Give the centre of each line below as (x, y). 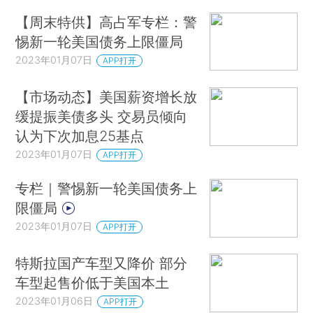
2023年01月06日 (54, 301)
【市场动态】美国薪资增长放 (107, 97)
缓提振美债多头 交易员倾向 (102, 117)
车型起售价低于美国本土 (93, 283)
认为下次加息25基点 (80, 136)
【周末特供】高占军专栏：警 (107, 22)
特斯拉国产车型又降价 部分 (102, 263)
